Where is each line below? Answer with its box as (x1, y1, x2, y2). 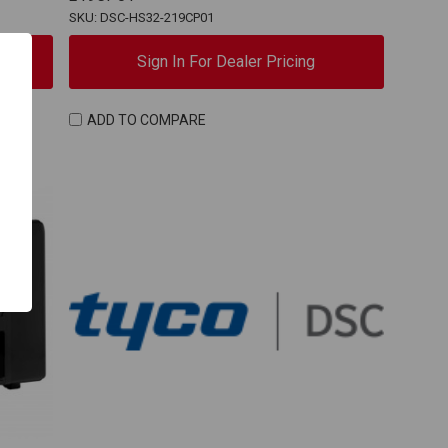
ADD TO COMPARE (87, 111, 207, 128)
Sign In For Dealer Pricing (137, 51, 316, 71)
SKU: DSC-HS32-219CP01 (68, 9, 214, 25)
